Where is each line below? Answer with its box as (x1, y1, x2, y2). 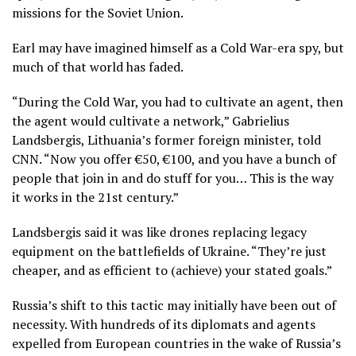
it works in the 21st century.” (12, 188, 179, 207)
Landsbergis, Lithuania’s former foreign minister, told (12, 131, 321, 149)
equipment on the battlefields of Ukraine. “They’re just (12, 242, 327, 261)
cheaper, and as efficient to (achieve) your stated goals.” (12, 261, 332, 280)
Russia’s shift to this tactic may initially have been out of (12, 296, 336, 315)
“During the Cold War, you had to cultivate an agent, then (12, 93, 343, 111)
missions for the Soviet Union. (12, 4, 184, 22)
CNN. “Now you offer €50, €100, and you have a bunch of (12, 150, 336, 168)
